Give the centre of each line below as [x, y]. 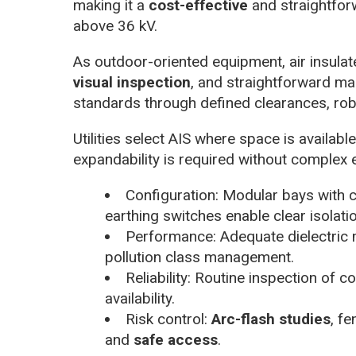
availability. [140, 298]
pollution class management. [199, 257]
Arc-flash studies [271, 319]
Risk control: [168, 319]
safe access [176, 339]
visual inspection [132, 82]
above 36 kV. [115, 25]
